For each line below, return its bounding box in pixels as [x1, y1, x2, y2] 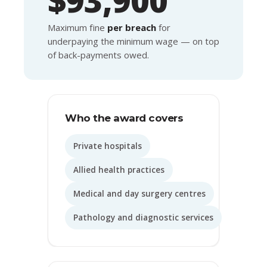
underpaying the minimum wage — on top [48, 35, 219, 47]
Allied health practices [73, 164, 164, 175]
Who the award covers [65, 111, 183, 124]
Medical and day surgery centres [73, 188, 206, 199]
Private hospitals [73, 140, 142, 151]
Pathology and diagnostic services [73, 212, 213, 223]
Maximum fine [48, 21, 107, 33]
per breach [107, 21, 156, 33]
